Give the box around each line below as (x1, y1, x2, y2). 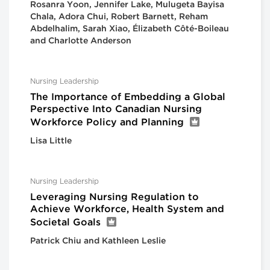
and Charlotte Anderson (30, 37, 131, 45)
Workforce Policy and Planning (30, 118, 184, 128)
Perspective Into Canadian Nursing (30, 105, 202, 115)
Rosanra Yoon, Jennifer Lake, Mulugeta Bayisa (30, 1, 224, 9)
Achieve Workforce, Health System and (30, 205, 224, 215)
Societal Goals (30, 218, 101, 228)
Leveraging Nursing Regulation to (30, 193, 199, 202)
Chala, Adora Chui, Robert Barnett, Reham (30, 13, 208, 21)
